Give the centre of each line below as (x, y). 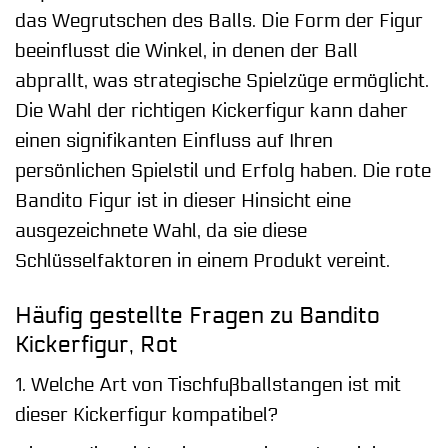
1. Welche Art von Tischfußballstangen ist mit (208, 385)
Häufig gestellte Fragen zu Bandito (197, 315)
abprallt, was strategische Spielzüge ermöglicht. (222, 80)
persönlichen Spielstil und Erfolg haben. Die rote (223, 170)
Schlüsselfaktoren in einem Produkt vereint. (202, 260)
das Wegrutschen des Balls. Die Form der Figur (219, 20)
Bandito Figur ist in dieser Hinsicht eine (183, 200)
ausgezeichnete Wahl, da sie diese (161, 230)
